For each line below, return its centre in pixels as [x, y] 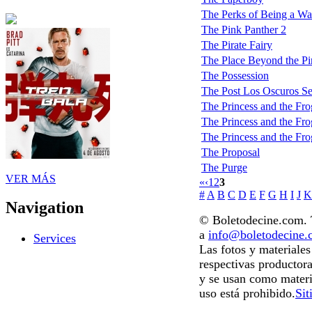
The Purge [224, 168]
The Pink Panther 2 [244, 30]
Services [55, 239]
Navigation [45, 208]
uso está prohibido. [247, 293]
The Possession [235, 76]
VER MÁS [31, 178]
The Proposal [231, 153]
